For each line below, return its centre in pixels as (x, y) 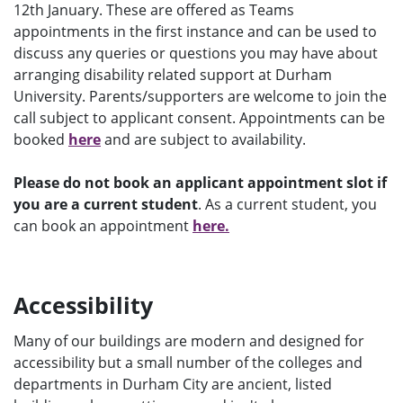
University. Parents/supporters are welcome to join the (200, 97)
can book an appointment (103, 226)
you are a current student (106, 205)
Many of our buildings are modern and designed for (189, 341)
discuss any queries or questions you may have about (196, 54)
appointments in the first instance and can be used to (195, 32)
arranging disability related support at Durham (173, 75)
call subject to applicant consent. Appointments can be (199, 118)
